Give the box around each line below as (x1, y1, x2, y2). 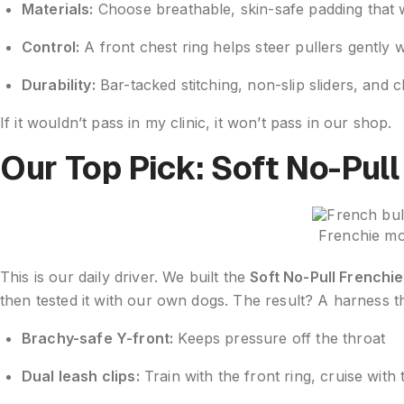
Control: (22, 38, 80, 57)
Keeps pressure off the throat (173, 329, 386, 348)
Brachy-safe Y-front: (22, 329, 174, 348)
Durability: (22, 76, 96, 95)
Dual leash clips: (22, 367, 140, 386)
